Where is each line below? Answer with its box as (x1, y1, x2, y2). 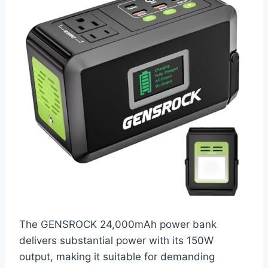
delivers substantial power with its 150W (19, 234, 214, 247)
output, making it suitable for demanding (19, 251, 215, 263)
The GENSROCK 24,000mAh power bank (19, 218, 217, 231)
